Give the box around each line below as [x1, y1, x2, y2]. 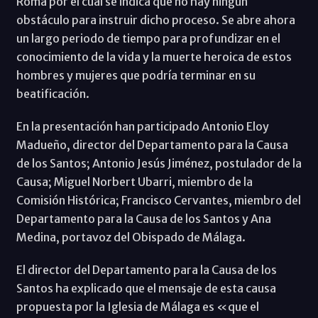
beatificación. [16, 86, 89, 101]
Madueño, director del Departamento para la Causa [16, 137, 288, 152]
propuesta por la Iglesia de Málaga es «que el [16, 299, 259, 314]
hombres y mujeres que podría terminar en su [16, 67, 256, 82]
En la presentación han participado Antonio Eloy [16, 119, 269, 133]
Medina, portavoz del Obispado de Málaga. [16, 229, 246, 244]
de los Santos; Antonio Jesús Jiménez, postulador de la [16, 155, 302, 170]
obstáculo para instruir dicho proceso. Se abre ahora [16, 12, 295, 27]
